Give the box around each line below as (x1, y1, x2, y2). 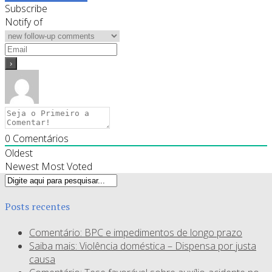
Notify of (5, 15, 42, 29)
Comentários (10, 131, 69, 145)
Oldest (5, 146, 33, 160)
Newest (5, 159, 39, 173)
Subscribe (5, 1, 47, 15)
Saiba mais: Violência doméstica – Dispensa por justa (29, 239, 256, 253)
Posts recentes (5, 199, 70, 213)
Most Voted (41, 159, 92, 173)
